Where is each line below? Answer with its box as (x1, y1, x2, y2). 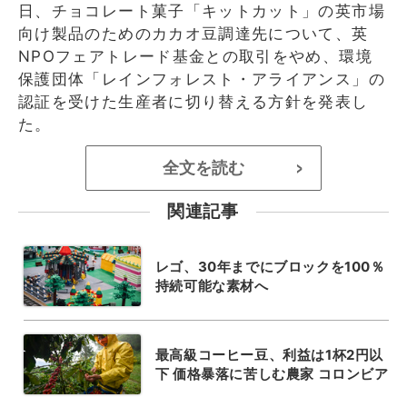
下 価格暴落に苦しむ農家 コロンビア (154, 364, 389, 382)
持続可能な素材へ (154, 276, 269, 294)
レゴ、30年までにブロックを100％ (154, 257, 385, 275)
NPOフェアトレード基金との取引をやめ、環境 (18, 46, 372, 65)
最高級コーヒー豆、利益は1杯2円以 (154, 345, 383, 363)
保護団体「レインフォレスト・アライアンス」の (18, 69, 385, 88)
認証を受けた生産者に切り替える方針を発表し (18, 92, 369, 111)
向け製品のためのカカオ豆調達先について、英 (18, 24, 369, 43)
